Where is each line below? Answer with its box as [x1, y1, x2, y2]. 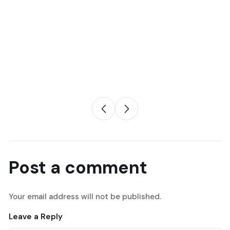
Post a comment [9, 156, 147, 180]
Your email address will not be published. [9, 191, 161, 202]
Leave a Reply [9, 212, 63, 222]
